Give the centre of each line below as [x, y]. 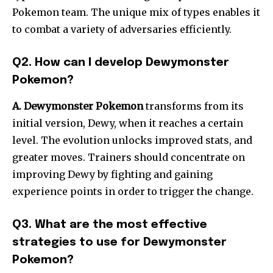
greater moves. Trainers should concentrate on [129, 158]
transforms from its [193, 106]
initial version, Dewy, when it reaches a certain [128, 123]
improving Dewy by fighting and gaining [112, 175]
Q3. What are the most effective [110, 225]
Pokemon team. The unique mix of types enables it [136, 12]
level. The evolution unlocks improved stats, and [132, 140]
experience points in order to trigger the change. [133, 192]
